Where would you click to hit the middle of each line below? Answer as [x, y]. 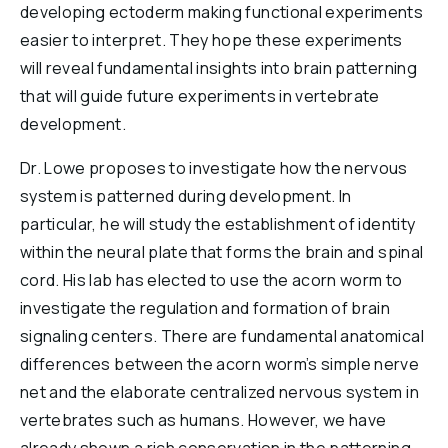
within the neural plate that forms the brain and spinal [222, 252]
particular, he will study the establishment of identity [218, 224]
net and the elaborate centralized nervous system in [219, 392]
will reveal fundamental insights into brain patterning [218, 68]
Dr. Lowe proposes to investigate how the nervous [214, 168]
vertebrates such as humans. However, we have [203, 420]
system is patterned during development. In [186, 196]
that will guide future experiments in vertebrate [200, 96]
